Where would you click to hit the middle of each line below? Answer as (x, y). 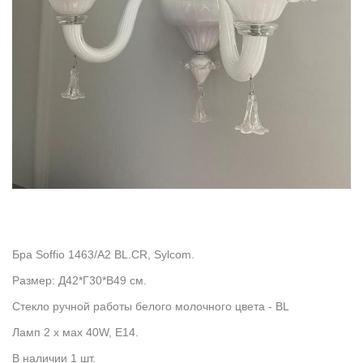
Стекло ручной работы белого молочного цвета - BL (151, 306)
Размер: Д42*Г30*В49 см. (79, 280)
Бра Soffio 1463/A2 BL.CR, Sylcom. (103, 254)
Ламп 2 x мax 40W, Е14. (75, 332)
